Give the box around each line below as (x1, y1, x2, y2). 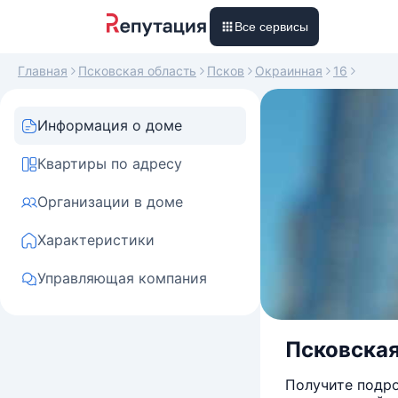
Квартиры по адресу (37, 155, 182, 172)
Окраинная (255, 63, 322, 78)
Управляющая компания (37, 269, 207, 287)
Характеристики (37, 231, 155, 249)
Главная (18, 63, 68, 78)
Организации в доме (37, 193, 183, 211)
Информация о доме (37, 116, 182, 134)
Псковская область (78, 63, 196, 78)
